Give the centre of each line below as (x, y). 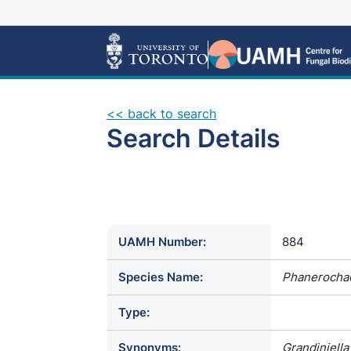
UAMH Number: (162, 242)
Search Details (194, 138)
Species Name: (161, 277)
